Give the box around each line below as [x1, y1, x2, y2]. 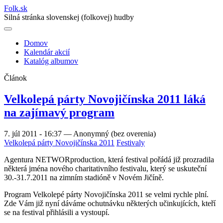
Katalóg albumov [24, 57, 78, 65]
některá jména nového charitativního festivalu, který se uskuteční [4, 164, 207, 173]
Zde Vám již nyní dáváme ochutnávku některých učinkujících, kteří [4, 199, 216, 208]
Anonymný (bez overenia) [73, 129, 156, 138]
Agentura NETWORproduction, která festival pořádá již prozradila [4, 155, 214, 164]
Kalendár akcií [24, 48, 70, 56]
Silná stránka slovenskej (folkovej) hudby [4, 13, 134, 21]
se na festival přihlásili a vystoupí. [4, 208, 110, 217]
